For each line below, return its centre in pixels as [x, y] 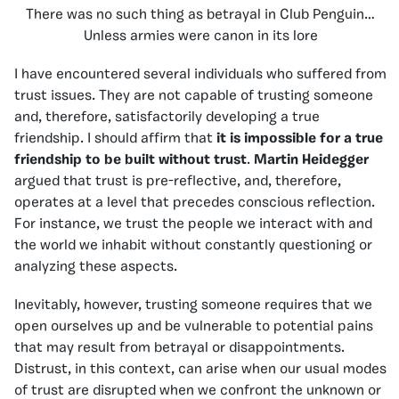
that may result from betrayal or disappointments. [179, 348]
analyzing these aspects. [96, 267]
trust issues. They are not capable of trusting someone [194, 96]
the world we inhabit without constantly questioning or [193, 245]
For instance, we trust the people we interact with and [193, 224]
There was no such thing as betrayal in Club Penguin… [200, 15]
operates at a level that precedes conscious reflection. [195, 203]
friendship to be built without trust [130, 160]
